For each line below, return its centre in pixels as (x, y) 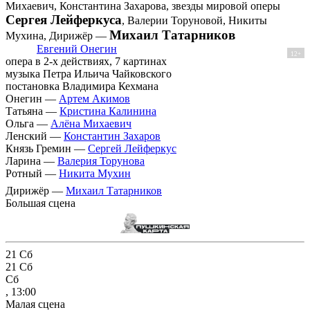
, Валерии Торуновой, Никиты (194, 21)
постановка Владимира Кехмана (82, 86)
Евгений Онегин (77, 49)
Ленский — (35, 136)
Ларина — (31, 161)
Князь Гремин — (47, 149)
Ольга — (28, 124)
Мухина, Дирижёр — (57, 36)
